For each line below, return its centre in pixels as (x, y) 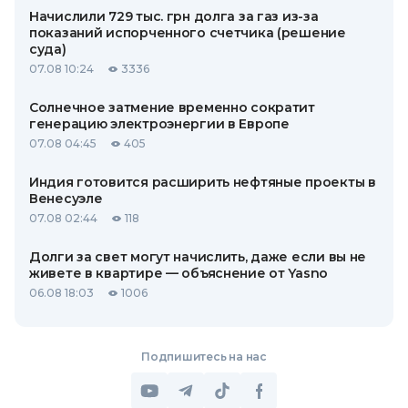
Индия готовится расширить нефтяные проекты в (203, 182)
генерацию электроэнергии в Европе (159, 124)
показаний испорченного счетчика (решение (188, 33)
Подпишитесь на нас (204, 357)
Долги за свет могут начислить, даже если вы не (198, 257)
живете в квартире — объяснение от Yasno (179, 273)
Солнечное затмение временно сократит (172, 107)
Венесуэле (66, 199)
